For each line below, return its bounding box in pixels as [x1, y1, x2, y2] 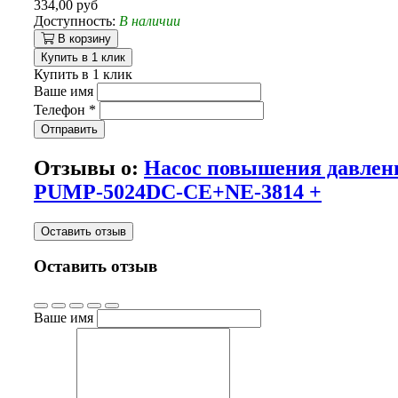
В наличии [119, 12, 180, 28]
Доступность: [34, 12, 119, 28]
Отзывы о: [34, 155, 144, 179]
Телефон [34, 101, 89, 117]
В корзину [58, 31, 111, 45]
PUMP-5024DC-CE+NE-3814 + [34, 179, 322, 203]
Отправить [41, 122, 98, 136]
